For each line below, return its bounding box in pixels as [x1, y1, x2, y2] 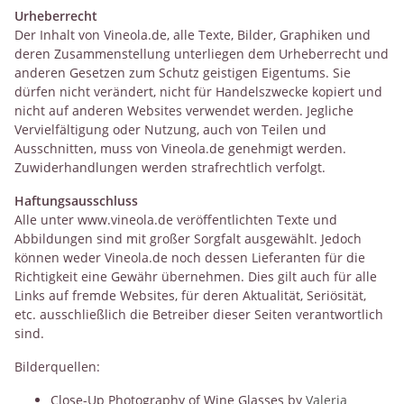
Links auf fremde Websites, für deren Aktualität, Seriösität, [14, 286, 366, 304]
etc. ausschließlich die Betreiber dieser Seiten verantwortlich [14, 305, 383, 323]
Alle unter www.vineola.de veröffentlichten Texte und [14, 210, 337, 228]
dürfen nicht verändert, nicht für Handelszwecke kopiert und [14, 82, 382, 100]
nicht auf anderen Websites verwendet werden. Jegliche [14, 101, 353, 119]
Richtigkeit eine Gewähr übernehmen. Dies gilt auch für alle [14, 267, 377, 285]
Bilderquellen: [14, 357, 100, 375]
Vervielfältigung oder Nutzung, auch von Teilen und [14, 120, 326, 138]
